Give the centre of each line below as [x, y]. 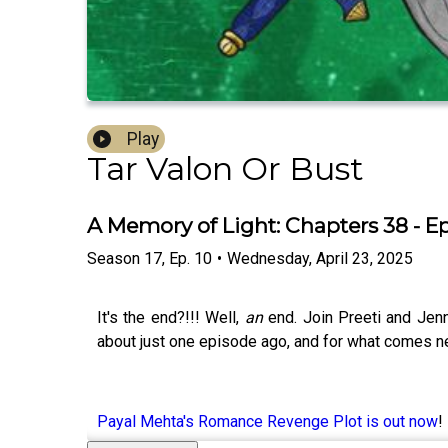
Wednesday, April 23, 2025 [320, 258]
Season [113, 258]
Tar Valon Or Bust [225, 169]
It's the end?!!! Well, [171, 317]
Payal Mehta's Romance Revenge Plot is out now [267, 421]
